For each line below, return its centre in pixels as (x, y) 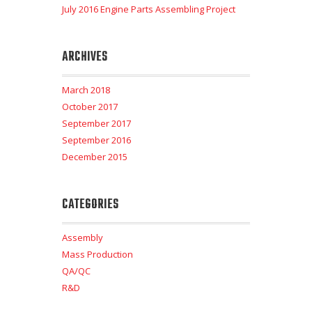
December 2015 (95, 157)
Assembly (83, 238)
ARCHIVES (85, 57)
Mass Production (97, 255)
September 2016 (96, 140)
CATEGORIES (91, 205)
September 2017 (96, 124)
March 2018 (86, 90)
